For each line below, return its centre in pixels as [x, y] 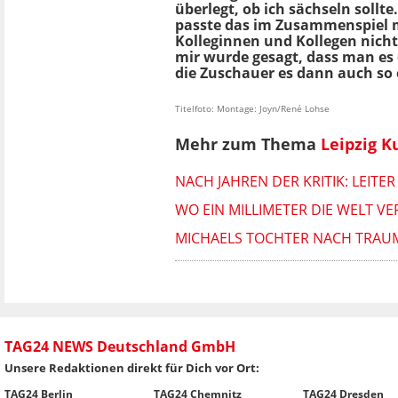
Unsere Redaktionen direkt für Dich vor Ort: [132, 367]
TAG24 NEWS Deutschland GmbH [120, 346]
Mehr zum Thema [248, 143]
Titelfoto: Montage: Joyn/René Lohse [252, 109]
